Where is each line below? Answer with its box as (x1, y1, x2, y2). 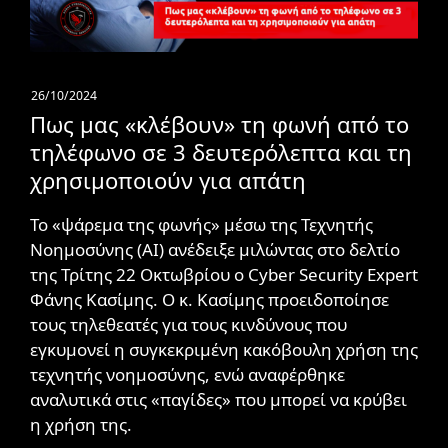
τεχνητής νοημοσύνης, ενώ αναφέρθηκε (30, 362, 345, 386)
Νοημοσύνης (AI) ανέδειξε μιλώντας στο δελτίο (30, 237, 400, 261)
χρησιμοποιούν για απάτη (30, 165, 306, 196)
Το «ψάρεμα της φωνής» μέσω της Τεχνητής (30, 212, 373, 236)
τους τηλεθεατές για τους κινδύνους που (30, 312, 347, 336)
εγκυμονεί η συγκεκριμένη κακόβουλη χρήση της (30, 337, 418, 361)
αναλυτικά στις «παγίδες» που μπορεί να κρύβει (30, 387, 407, 411)
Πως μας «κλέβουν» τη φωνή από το (30, 109, 409, 140)
